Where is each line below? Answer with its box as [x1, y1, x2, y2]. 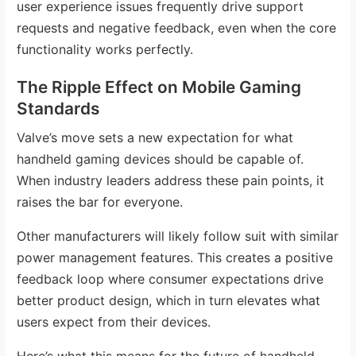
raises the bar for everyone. [17, 193, 184, 210]
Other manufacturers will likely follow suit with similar [17, 227, 339, 244]
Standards [17, 98, 100, 118]
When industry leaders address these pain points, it [17, 172, 325, 188]
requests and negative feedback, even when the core [17, 19, 337, 36]
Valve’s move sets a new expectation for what [17, 129, 294, 145]
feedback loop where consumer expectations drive [17, 270, 324, 287]
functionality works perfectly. [17, 41, 194, 57]
